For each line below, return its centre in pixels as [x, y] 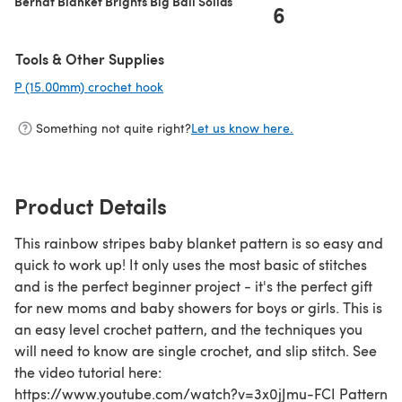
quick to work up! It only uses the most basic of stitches [191, 264]
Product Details [91, 205]
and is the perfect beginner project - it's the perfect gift [193, 285]
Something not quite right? [114, 128]
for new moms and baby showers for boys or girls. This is [198, 307]
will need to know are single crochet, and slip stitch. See [196, 350]
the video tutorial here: [88, 371]
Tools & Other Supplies [90, 58]
